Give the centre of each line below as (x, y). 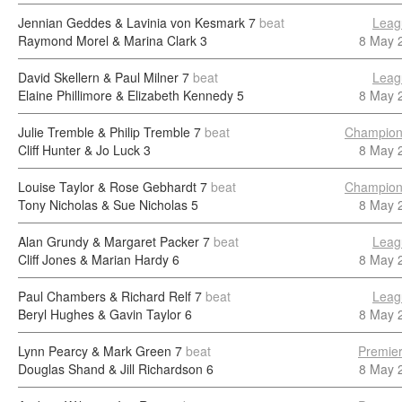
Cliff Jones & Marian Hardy (93, 259)
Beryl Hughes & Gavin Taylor (100, 314)
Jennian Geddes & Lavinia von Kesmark (131, 22)
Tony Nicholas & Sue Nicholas (103, 205)
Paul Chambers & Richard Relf (105, 296)
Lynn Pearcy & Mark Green (95, 351)
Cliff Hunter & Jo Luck (79, 150)
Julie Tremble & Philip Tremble (104, 132)
